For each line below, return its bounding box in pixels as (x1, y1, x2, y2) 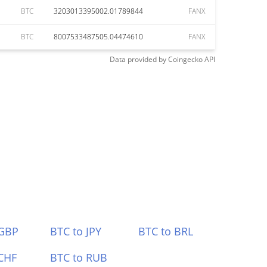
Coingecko (168, 54, 203, 64)
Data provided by (110, 54, 166, 64)
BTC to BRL (138, 224, 194, 238)
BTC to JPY (49, 224, 101, 238)
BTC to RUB (49, 250, 107, 265)
